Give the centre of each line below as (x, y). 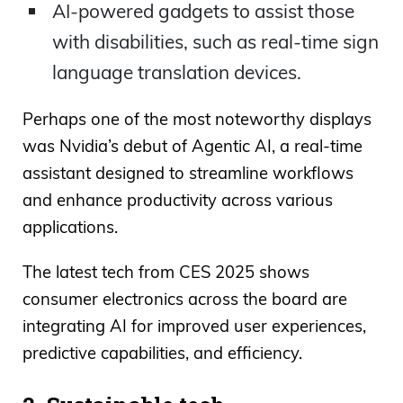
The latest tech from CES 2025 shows (166, 272)
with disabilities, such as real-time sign (215, 42)
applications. (70, 227)
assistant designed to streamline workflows (188, 173)
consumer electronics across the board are (185, 299)
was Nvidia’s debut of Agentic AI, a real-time (193, 146)
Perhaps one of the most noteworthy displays (197, 119)
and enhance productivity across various (178, 200)
